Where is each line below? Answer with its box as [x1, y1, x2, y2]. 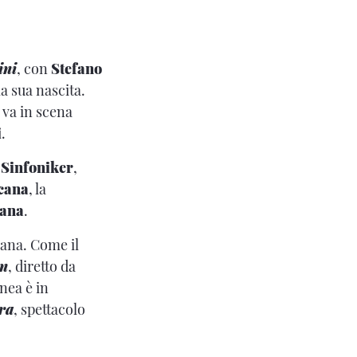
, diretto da [8, 256, 76, 276]
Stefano [51, 58, 102, 78]
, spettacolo [14, 299, 85, 319]
